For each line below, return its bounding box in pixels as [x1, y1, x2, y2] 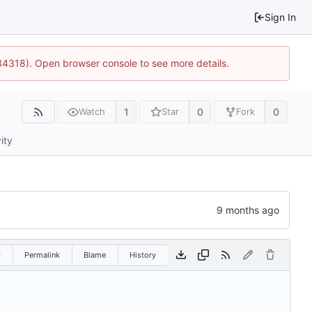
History [130, 249, 156, 260]
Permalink [24, 249, 60, 260]
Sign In [265, 11, 296, 23]
